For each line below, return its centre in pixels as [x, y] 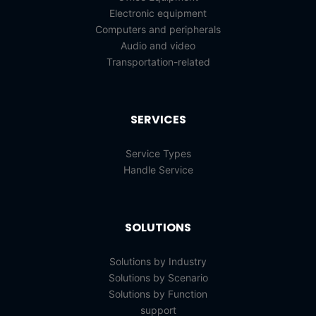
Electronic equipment [158, 13]
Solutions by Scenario [158, 278]
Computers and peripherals [158, 29]
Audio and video [158, 45]
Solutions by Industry [158, 261]
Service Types [158, 153]
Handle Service [158, 170]
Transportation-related [158, 62]
